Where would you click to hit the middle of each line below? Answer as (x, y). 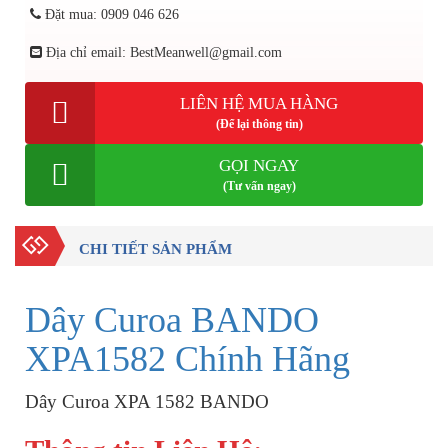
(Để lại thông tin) (259, 124)
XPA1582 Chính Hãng (187, 359)
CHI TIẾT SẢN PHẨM (155, 249)
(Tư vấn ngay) (259, 186)
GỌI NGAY (259, 165)
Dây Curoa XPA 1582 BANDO (147, 401)
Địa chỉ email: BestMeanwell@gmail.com (162, 52)
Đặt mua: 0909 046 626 (110, 14)
